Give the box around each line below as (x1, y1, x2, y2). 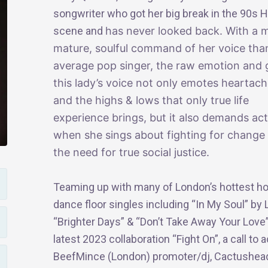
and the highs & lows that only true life (53, 94, 249, 107)
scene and (53, 25, 105, 38)
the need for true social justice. (53, 146, 209, 159)
